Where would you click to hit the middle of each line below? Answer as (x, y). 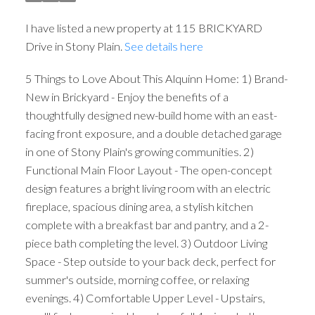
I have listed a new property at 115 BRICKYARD (143, 28)
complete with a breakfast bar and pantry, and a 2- (147, 224)
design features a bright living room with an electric (148, 188)
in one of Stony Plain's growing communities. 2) (139, 151)
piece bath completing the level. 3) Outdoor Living (146, 243)
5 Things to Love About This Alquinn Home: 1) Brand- (156, 78)
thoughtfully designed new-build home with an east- (151, 115)
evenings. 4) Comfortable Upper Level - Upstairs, (145, 297)
